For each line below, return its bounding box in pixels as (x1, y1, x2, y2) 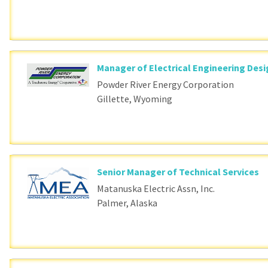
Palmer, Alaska (97, 197, 158, 209)
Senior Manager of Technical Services (97, 166, 260, 178)
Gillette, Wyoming (97, 93, 173, 105)
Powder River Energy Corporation (97, 78, 234, 91)
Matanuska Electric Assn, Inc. (97, 182, 215, 195)
